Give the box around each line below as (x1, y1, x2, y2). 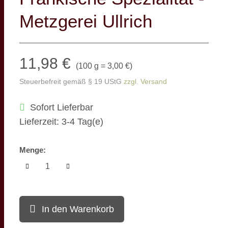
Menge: (19, 146, 46, 154)
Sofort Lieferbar (30, 102, 93, 112)
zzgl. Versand (124, 77, 167, 85)
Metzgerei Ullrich (19, 11, 152, 31)
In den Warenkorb (42, 204, 114, 214)
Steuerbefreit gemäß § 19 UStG (19, 77, 122, 85)
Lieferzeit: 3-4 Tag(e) (19, 117, 103, 127)
